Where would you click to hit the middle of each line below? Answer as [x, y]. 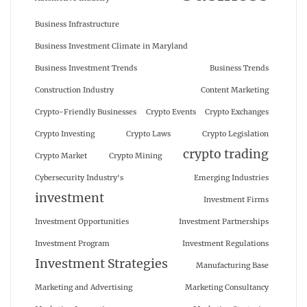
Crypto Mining [135, 156]
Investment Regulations [225, 244]
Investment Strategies [101, 264]
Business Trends [239, 69]
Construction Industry [74, 90]
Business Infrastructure [77, 25]
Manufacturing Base [232, 266]
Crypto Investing [65, 134]
